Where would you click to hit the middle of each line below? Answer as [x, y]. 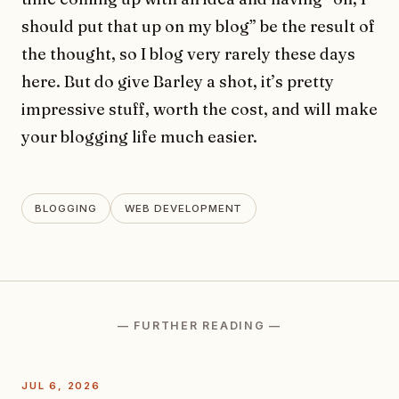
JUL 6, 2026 [61, 385]
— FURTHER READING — [199, 325]
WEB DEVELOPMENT [183, 208]
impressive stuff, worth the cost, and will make [199, 110]
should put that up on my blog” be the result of [198, 27]
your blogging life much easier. [139, 137]
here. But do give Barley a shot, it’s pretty [178, 82]
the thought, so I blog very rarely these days [188, 54]
